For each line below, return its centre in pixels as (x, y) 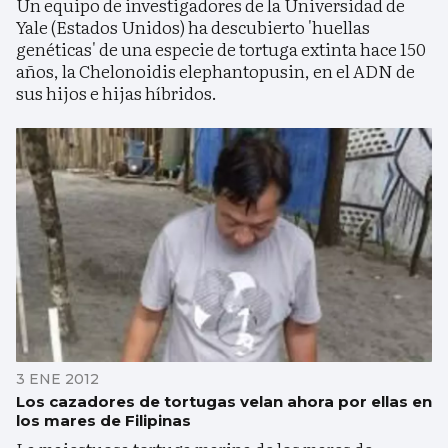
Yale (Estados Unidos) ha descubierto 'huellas (193, 26)
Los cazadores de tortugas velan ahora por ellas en (224, 401)
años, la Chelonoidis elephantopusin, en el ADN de (215, 70)
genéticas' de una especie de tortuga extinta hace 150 (221, 48)
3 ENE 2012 (57, 378)
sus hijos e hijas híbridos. (116, 92)
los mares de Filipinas (103, 420)
